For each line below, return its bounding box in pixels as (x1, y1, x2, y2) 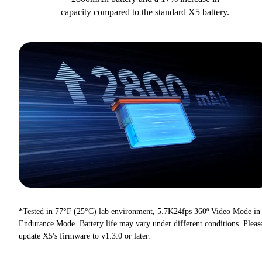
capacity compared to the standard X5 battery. (61, 7, 229, 18)
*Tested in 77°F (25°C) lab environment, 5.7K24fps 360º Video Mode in (19, 206, 260, 216)
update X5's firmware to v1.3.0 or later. (19, 231, 150, 240)
